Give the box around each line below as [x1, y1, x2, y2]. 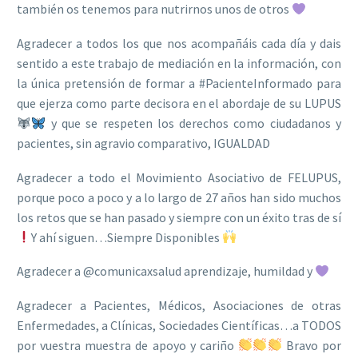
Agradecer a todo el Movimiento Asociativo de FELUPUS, [17, 169, 341, 185]
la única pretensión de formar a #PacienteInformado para [17, 75, 341, 92]
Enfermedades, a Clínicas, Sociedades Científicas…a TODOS [17, 316, 341, 333]
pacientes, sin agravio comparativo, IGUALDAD [17, 135, 270, 152]
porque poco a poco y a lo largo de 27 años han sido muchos [17, 189, 341, 205]
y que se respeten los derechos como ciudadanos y [46, 115, 341, 132]
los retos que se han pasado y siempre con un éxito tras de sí [17, 209, 341, 225]
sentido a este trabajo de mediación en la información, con [17, 55, 341, 72]
